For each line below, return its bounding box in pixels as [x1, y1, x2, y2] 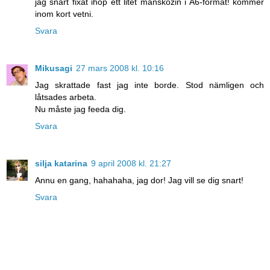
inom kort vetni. [35, 8, 93, 19]
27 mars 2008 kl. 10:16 [76, 63, 164, 73]
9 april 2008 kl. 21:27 [91, 158, 171, 168]
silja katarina [35, 158, 87, 168]
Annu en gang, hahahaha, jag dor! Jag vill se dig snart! [35, 175, 243, 185]
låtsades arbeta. [35, 92, 96, 102]
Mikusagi [35, 63, 72, 73]
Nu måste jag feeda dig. [35, 104, 126, 114]
